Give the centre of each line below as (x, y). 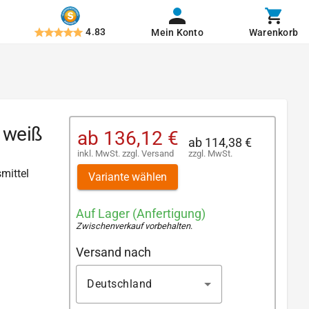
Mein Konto (177, 32)
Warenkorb (273, 32)
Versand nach (113, 252)
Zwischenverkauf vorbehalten (133, 226)
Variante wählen (128, 177)
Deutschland (120, 283)
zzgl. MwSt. (210, 153)
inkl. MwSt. (100, 153)
